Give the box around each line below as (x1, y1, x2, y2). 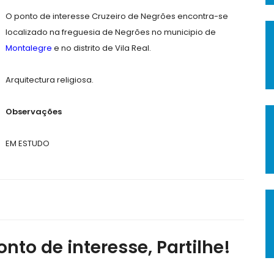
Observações (6, 106, 62, 117)
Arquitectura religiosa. (6, 74, 94, 86)
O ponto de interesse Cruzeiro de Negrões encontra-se (6, 10, 228, 22)
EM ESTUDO (6, 138, 50, 149)
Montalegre (6, 42, 52, 54)
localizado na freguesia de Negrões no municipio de (6, 26, 216, 38)
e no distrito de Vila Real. (52, 42, 151, 54)
